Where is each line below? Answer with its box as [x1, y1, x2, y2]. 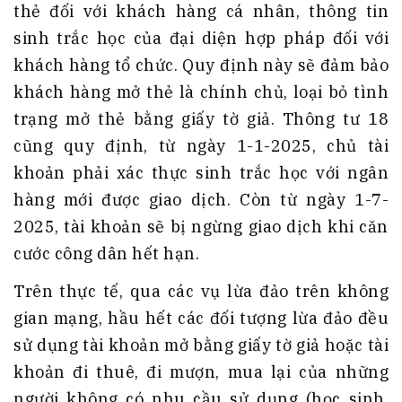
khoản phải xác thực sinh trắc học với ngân [13, 162, 389, 184]
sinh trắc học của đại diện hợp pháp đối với [13, 28, 389, 49]
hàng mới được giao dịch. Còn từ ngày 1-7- [13, 189, 389, 211]
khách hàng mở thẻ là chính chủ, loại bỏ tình [13, 82, 389, 103]
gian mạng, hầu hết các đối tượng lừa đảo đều [13, 308, 389, 329]
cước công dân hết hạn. [13, 243, 199, 265]
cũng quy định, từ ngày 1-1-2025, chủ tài [13, 135, 389, 157]
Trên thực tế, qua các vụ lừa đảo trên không [13, 281, 389, 302]
